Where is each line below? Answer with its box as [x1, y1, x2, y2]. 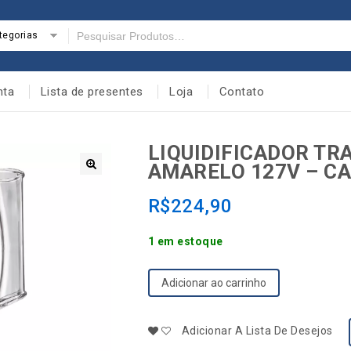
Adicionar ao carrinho [161, 277, 266, 290]
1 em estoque [147, 235, 223, 248]
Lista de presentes [40, 84, 143, 99]
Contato [219, 84, 264, 99]
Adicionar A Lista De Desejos [181, 324, 333, 337]
